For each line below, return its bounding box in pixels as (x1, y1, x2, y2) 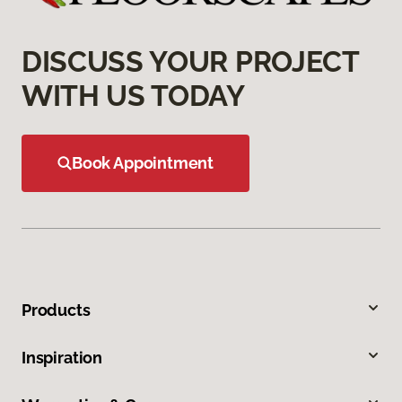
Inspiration (22, 348, 103, 368)
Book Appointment (72, 153, 214, 173)
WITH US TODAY (22, 79, 245, 113)
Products (22, 301, 91, 320)
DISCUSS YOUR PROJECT (22, 45, 359, 79)
